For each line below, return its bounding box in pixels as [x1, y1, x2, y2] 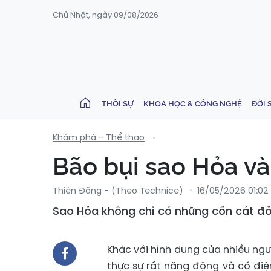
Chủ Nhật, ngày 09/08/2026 [53, 9, 158, 21]
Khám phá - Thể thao [53, 131, 145, 143]
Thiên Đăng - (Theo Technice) [53, 184, 183, 197]
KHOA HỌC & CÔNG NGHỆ [143, 99, 242, 108]
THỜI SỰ [102, 99, 134, 108]
